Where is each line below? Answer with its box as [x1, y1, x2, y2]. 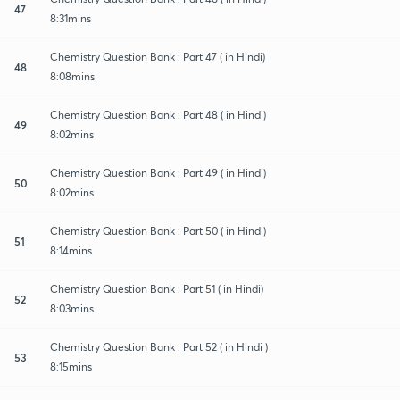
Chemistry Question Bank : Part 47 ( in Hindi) [50, 49, 265, 63]
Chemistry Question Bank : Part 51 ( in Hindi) [50, 281, 263, 296]
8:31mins [50, 11, 91, 25]
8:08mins [50, 69, 95, 83]
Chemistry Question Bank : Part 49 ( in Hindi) [50, 165, 266, 179]
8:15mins [50, 359, 92, 373]
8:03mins [50, 301, 94, 315]
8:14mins [50, 243, 92, 257]
